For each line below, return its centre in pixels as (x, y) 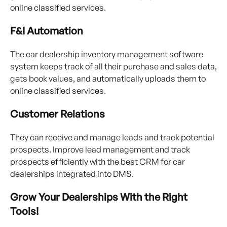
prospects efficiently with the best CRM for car (98, 162)
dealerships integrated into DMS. (72, 174)
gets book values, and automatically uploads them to (108, 79)
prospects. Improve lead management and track (100, 149)
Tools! (24, 211)
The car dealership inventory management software (107, 54)
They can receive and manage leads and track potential (112, 137)
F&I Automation (47, 31)
